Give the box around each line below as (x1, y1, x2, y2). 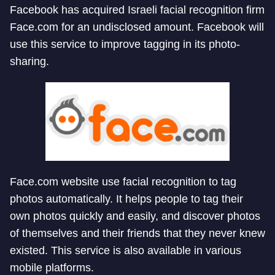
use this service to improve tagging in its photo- (10, 38, 240, 51)
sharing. (10, 55, 49, 68)
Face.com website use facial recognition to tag (10, 176, 236, 188)
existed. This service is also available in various (10, 244, 241, 257)
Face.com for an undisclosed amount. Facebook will (10, 21, 264, 34)
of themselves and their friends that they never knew (10, 227, 265, 240)
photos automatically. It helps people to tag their (10, 193, 243, 206)
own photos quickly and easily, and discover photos (10, 210, 260, 223)
